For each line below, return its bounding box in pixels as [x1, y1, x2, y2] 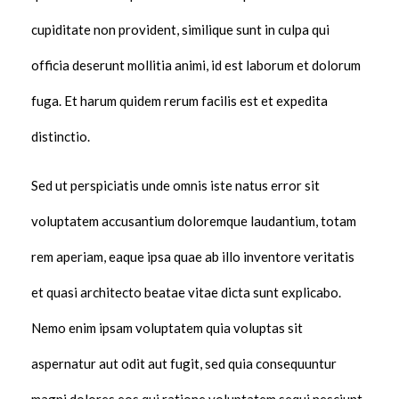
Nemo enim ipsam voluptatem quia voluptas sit [31, 320, 303, 337]
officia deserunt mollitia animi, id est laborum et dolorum [31, 57, 361, 74]
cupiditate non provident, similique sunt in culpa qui [31, 21, 330, 38]
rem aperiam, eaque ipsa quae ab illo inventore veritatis [31, 248, 354, 265]
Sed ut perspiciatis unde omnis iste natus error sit [31, 177, 320, 194]
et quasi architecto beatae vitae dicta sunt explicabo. [31, 284, 341, 301]
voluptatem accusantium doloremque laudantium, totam [31, 213, 356, 230]
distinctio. [31, 128, 90, 145]
